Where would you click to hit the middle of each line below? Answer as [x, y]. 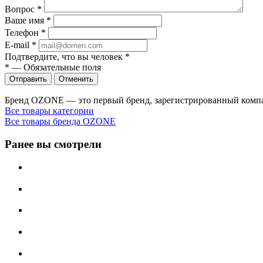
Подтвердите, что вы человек [65, 57]
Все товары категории [49, 111]
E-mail [18, 45]
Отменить [76, 79]
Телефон [23, 33]
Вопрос [21, 9]
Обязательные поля [62, 68]
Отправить [28, 79]
